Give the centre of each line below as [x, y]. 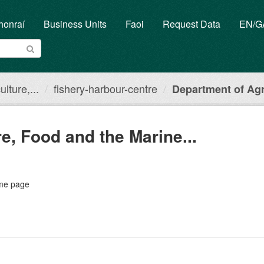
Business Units [75, 24]
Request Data [191, 24]
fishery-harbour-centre [105, 88]
